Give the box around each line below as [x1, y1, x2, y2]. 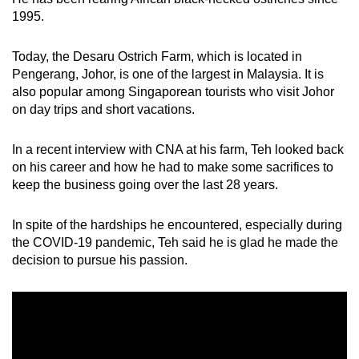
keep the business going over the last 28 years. [12, 177, 281, 192]
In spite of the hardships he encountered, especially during [12, 217, 342, 232]
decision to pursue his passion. [12, 252, 191, 267]
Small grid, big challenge [85, 11, 209, 25]
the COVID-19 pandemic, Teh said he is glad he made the [12, 235, 338, 249]
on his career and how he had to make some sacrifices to [12, 159, 333, 174]
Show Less [147, 133, 212, 147]
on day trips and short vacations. [12, 102, 198, 116]
